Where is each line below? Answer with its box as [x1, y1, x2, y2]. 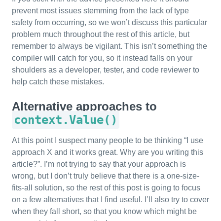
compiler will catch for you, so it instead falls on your [12, 54, 192, 62]
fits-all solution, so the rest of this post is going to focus [12, 184, 200, 192]
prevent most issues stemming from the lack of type [12, 6, 189, 15]
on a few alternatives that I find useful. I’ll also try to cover [12, 195, 209, 204]
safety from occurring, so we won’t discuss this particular [12, 18, 207, 27]
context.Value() [14, 113, 117, 127]
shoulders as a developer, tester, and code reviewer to [12, 66, 199, 74]
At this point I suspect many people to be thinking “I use [12, 136, 203, 145]
